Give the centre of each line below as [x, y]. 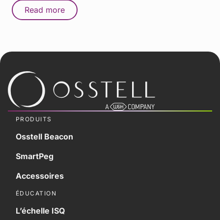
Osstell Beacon [44, 136]
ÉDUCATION [36, 193]
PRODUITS [34, 119]
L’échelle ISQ [40, 210]
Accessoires [40, 176]
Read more [45, 10]
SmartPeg [35, 156]
